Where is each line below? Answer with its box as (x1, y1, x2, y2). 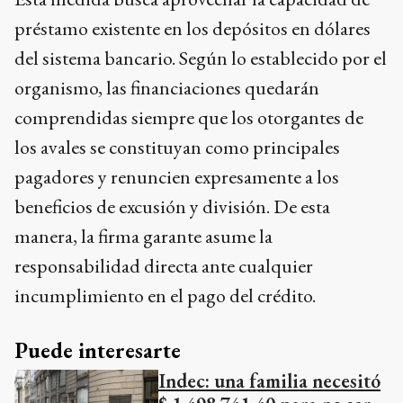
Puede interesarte (14, 336, 181, 365)
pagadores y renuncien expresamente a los (14, 164, 339, 191)
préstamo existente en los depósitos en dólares (14, 15, 371, 42)
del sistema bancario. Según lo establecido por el (14, 45, 387, 72)
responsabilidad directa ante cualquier (14, 253, 313, 280)
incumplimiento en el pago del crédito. (14, 282, 316, 309)
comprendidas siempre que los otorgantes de (14, 104, 363, 131)
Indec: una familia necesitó (158, 368, 381, 395)
